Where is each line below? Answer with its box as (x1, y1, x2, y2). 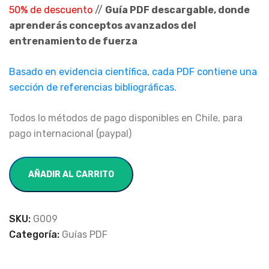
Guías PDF (62, 229, 107, 240)
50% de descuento (9, 4, 95, 16)
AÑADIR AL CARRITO (28, 169, 114, 180)
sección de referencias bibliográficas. (9, 82, 177, 93)
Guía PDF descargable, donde (105, 4, 250, 16)
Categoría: (9, 229, 62, 240)
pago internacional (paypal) (9, 128, 131, 139)
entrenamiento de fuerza (9, 35, 138, 47)
